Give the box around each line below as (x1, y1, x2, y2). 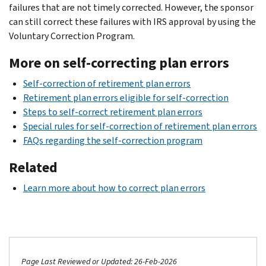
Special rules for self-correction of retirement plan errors (23, 119, 257, 132)
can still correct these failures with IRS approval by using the (9, 15, 256, 28)
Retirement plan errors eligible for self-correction (23, 91, 229, 104)
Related (9, 157, 58, 177)
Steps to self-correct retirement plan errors (23, 105, 202, 118)
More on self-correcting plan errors (9, 53, 229, 72)
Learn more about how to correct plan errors (23, 181, 205, 194)
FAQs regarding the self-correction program (23, 134, 202, 147)
